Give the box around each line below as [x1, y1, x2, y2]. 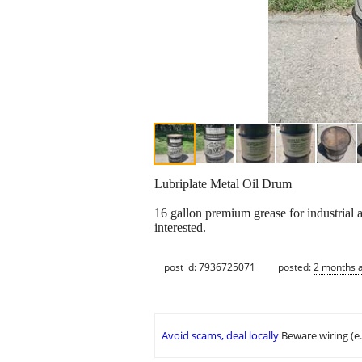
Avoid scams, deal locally [162, 328, 279, 343]
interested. [154, 221, 206, 235]
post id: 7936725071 [164, 259, 255, 274]
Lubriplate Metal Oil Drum [154, 177, 292, 192]
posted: [278, 259, 314, 274]
